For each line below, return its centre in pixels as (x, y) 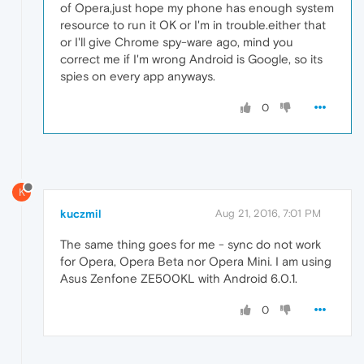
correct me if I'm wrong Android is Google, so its (191, 58)
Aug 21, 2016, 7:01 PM (268, 214)
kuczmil (81, 214)
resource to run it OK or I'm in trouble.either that (193, 24)
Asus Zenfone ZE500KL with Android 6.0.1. (179, 279)
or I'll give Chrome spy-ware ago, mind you (177, 41)
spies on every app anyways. (138, 76)
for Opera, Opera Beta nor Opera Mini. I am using (196, 262)
